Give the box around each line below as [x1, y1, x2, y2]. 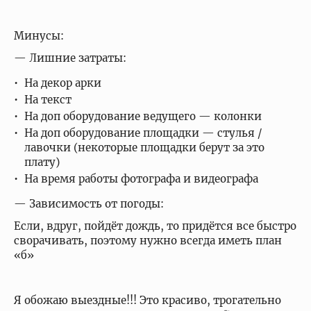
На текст [24, 93, 74, 106]
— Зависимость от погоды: [14, 197, 164, 210]
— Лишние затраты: [14, 51, 126, 65]
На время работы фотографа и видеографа [24, 172, 261, 185]
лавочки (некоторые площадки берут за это [24, 141, 264, 154]
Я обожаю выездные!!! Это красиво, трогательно [14, 293, 281, 307]
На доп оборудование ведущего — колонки [24, 110, 264, 123]
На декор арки [24, 76, 101, 90]
